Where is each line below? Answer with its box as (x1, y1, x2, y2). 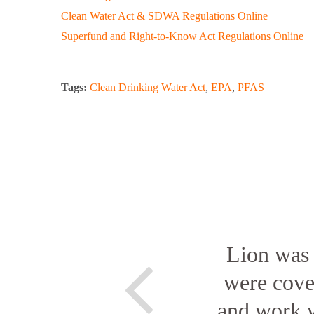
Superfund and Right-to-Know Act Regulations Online (61, 30, 306, 43)
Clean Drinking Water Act (90, 81, 205, 94)
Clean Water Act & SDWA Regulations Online (61, 10, 268, 22)
